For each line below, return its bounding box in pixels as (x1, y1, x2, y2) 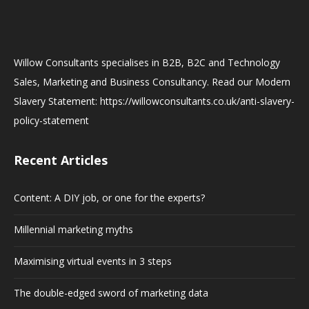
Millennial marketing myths (14, 223, 133, 236)
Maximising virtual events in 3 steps (14, 255, 172, 268)
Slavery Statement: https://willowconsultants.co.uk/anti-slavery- (14, 94, 295, 108)
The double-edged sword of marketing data (14, 286, 208, 299)
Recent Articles (14, 152, 108, 168)
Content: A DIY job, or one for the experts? (14, 191, 205, 204)
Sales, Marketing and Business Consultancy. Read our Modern (14, 75, 290, 88)
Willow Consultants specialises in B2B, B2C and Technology (14, 56, 280, 69)
